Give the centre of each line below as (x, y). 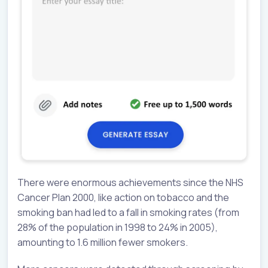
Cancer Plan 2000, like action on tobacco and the (123, 198)
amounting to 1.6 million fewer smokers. (103, 243)
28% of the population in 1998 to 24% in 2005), (118, 228)
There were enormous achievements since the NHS (130, 183)
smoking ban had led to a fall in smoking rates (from (128, 213)
